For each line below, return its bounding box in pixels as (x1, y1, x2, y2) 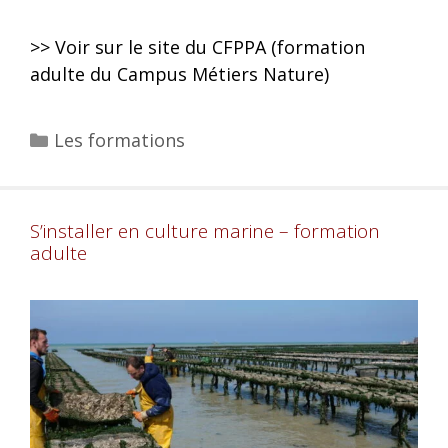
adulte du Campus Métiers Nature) (30, 62, 329, 87)
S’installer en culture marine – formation (30, 218, 380, 245)
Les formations (53, 128, 185, 153)
